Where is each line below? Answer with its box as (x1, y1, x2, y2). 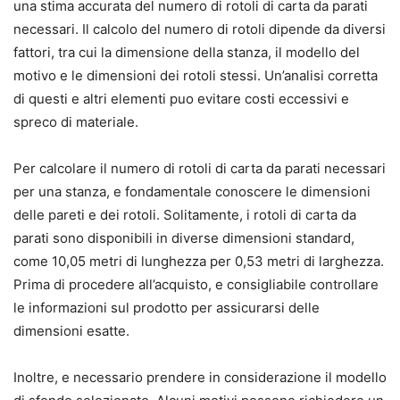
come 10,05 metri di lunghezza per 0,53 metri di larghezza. (13, 253, 384, 271)
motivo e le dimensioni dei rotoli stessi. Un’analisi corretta (13, 67, 378, 85)
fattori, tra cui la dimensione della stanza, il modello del (13, 44, 360, 62)
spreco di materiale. (13, 113, 138, 131)
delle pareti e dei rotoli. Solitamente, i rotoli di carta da (13, 206, 356, 224)
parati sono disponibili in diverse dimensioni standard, (13, 229, 354, 247)
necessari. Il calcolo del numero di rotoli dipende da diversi (13, 21, 386, 38)
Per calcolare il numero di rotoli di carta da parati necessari (13, 160, 386, 178)
